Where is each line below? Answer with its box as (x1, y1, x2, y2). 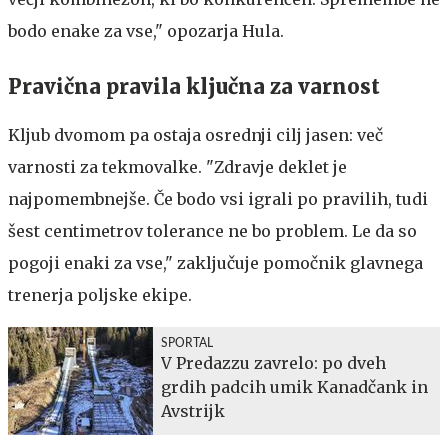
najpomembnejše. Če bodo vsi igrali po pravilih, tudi (8, 188, 428, 209)
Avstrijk (161, 400, 225, 421)
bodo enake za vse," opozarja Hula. (8, 20, 284, 41)
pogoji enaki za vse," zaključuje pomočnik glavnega (8, 252, 423, 273)
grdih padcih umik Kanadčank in (161, 376, 428, 397)
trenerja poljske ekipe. (8, 284, 192, 305)
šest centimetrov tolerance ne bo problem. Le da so (8, 220, 417, 241)
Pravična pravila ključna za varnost (8, 73, 380, 99)
